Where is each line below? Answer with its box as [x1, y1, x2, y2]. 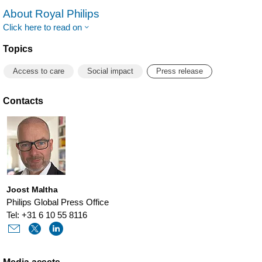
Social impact [87, 67, 133, 75]
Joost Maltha [6, 185, 58, 194]
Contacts [3, 96, 43, 106]
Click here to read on [3, 22, 82, 32]
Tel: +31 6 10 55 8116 [6, 210, 88, 220]
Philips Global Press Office [6, 197, 109, 207]
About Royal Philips [3, 8, 99, 20]
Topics [3, 44, 33, 54]
